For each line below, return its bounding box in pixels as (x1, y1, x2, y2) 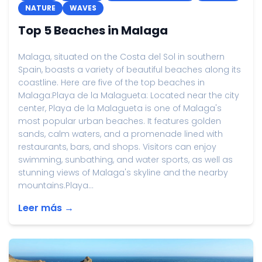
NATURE (25, 3, 56, 13)
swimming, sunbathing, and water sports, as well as (18, 154, 233, 166)
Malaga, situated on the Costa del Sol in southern (18, 51, 225, 63)
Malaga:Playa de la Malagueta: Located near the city (18, 89, 239, 101)
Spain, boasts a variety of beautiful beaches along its (18, 64, 241, 75)
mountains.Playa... (18, 180, 94, 191)
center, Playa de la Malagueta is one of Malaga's (18, 102, 222, 114)
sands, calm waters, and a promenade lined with (18, 128, 223, 140)
